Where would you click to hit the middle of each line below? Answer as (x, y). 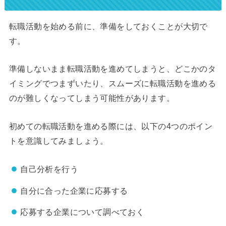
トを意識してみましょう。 (59, 140)
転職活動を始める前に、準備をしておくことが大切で (108, 26)
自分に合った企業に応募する (74, 190)
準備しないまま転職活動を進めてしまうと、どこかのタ (112, 69)
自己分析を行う (49, 169)
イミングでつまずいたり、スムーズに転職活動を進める (112, 83)
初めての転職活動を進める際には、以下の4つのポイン (111, 126)
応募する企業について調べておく (82, 212)
